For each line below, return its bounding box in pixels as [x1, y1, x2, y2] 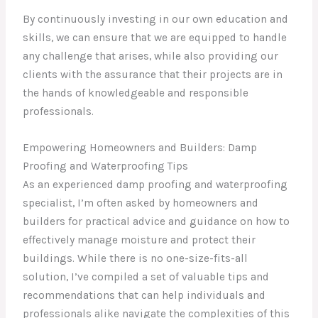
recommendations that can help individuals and [23, 288, 266, 302]
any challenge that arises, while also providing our [23, 50, 279, 63]
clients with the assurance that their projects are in [23, 68, 283, 82]
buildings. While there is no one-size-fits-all [23, 251, 248, 265]
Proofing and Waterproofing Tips [23, 159, 189, 172]
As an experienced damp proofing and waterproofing [23, 177, 288, 191]
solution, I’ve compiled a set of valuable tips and [23, 270, 270, 283]
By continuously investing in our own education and [23, 13, 289, 26]
